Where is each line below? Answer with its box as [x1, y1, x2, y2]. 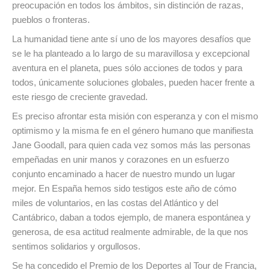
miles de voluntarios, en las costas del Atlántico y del [12, 198, 218, 209]
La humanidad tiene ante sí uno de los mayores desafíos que [12, 34, 251, 45]
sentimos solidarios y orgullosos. [12, 241, 140, 252]
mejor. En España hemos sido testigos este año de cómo [12, 183, 236, 194]
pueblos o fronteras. [12, 14, 90, 25]
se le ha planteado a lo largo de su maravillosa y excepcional [12, 48, 250, 59]
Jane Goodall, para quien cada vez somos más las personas [12, 140, 251, 151]
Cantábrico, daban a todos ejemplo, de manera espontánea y [12, 212, 251, 223]
